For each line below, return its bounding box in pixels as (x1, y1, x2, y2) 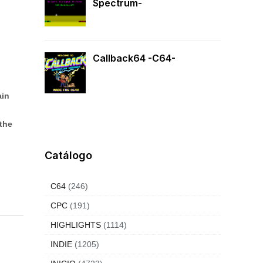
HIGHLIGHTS (50, 220, 101, 230)
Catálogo (45, 149, 92, 161)
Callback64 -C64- (93, 52, 176, 64)
